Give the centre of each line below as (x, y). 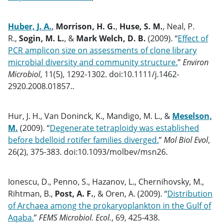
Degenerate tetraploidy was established (124, 128)
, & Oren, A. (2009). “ (130, 194)
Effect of (193, 38)
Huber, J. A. (30, 26)
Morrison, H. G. (86, 26)
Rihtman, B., (31, 194)
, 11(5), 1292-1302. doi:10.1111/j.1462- (110, 74)
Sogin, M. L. (42, 38)
